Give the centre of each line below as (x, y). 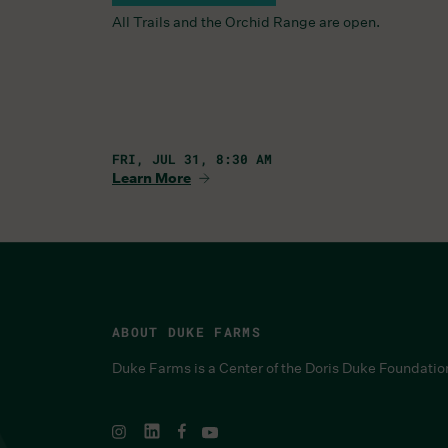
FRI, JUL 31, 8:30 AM (192, 158)
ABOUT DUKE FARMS (186, 331)
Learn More (151, 177)
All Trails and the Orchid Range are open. (246, 21)
